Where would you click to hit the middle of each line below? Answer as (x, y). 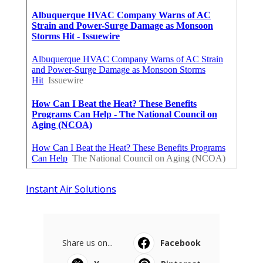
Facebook (181, 243)
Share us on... (87, 243)
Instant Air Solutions (71, 189)
